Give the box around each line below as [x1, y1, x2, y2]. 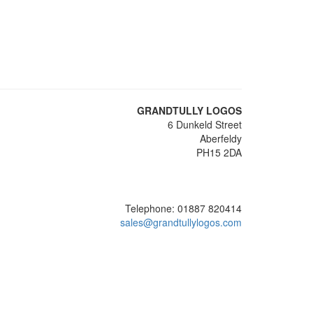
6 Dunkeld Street [168, 117, 242, 131]
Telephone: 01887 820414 [125, 201, 242, 215]
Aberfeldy [200, 131, 242, 145]
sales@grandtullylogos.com [120, 215, 242, 229]
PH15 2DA [196, 145, 242, 159]
